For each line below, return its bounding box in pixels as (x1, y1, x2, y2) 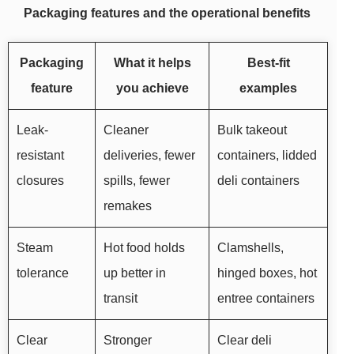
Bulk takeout (217, 123, 287, 137)
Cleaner (104, 123, 149, 137)
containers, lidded (217, 149, 317, 163)
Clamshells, (217, 241, 284, 255)
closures (17, 174, 64, 188)
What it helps (113, 56, 191, 70)
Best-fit (247, 56, 290, 70)
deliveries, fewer (104, 149, 195, 163)
